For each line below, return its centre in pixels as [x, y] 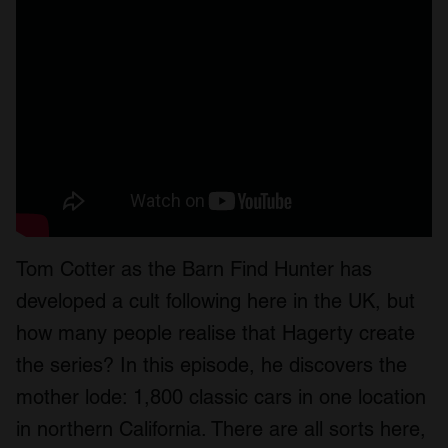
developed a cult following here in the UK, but [215, 301]
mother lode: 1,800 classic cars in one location [221, 397]
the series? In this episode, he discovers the [211, 365]
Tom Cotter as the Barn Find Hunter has [194, 269]
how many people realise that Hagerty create [215, 333]
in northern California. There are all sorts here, [221, 429]
